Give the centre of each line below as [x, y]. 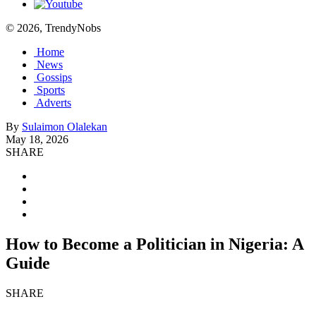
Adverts [54, 103]
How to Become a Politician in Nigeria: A [154, 244]
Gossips [54, 77]
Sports [51, 90]
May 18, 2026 [37, 139]
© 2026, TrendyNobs [53, 28]
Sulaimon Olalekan [65, 127]
